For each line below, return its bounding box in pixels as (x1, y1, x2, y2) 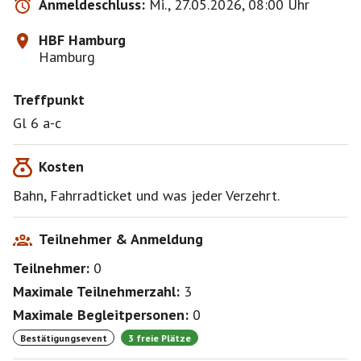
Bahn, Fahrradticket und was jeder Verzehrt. (13, 186, 280, 205)
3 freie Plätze (128, 331, 191, 344)
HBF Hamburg (39, 31, 126, 49)
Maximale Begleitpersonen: (13, 305, 189, 324)
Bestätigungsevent (20, 331, 107, 344)
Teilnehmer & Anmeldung (39, 230, 203, 248)
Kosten (39, 157, 84, 176)
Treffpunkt (13, 90, 85, 109)
